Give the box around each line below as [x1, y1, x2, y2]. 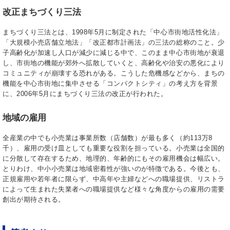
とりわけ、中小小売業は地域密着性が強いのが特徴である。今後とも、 [3, 164, 225, 172]
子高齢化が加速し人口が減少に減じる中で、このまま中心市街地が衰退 [3, 48, 225, 56]
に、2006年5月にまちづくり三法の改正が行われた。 [3, 89, 168, 98]
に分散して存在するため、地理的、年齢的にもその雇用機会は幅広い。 [3, 154, 225, 162]
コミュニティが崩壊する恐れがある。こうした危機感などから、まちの [3, 69, 225, 77]
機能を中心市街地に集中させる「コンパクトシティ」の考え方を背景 [3, 79, 218, 87]
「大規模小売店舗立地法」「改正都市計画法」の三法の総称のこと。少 [3, 38, 225, 46]
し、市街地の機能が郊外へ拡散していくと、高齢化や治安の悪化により [3, 59, 225, 67]
